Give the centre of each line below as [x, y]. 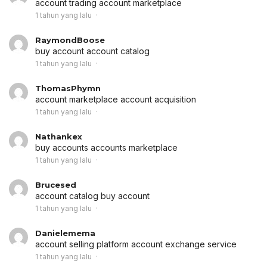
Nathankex [59, 136]
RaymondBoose [70, 40]
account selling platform [83, 244]
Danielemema [65, 233]
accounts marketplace [134, 147]
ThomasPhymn [68, 88]
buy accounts [63, 147]
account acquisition [158, 99]
